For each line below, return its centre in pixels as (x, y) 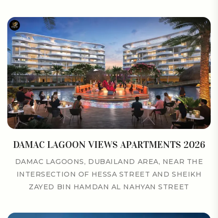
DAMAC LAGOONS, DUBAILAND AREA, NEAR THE (109, 161)
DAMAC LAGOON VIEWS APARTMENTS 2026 (109, 144)
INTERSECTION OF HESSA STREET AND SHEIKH (109, 174)
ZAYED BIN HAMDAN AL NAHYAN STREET (109, 187)
